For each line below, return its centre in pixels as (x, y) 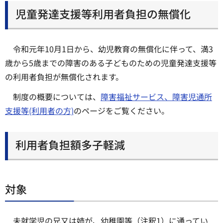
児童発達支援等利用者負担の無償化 (103, 14)
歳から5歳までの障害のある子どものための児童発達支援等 (111, 62)
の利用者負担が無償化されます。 (64, 76)
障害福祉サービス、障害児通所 (156, 97)
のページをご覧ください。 (121, 111)
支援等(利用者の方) (39, 111)
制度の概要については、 (57, 97)
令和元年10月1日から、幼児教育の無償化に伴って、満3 (113, 49)
